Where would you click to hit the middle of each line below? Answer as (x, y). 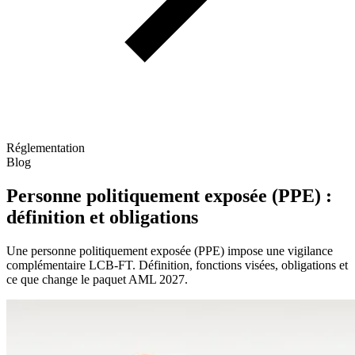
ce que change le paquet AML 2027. (97, 279)
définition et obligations (102, 217)
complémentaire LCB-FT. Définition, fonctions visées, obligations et (177, 265)
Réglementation (46, 148)
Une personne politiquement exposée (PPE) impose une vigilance (170, 250)
